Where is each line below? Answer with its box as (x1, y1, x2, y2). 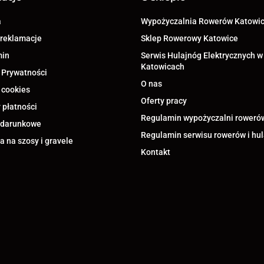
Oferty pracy (141, 96, 187, 105)
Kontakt (141, 147, 170, 157)
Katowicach (141, 62, 184, 71)
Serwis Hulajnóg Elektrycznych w (141, 51, 263, 60)
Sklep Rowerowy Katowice (141, 34, 238, 43)
